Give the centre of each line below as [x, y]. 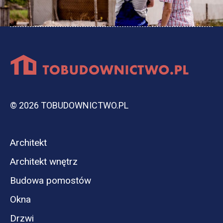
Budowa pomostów [51, 180]
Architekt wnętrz [44, 161]
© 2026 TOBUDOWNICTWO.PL [69, 105]
